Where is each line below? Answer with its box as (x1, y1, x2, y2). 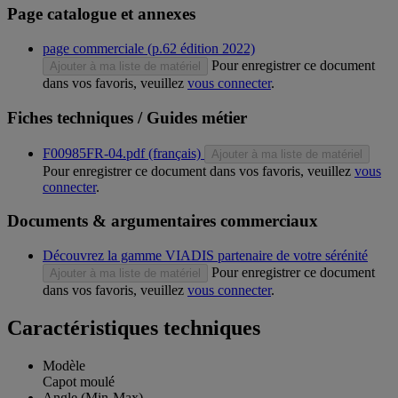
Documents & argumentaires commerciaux (7, 211, 318, 231)
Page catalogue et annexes (7, 4, 195, 24)
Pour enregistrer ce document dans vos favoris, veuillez (43, 163, 354, 179)
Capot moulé (43, 373, 115, 389)
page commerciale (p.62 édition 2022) (43, 41, 255, 57)
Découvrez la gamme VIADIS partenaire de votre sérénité (43, 248, 368, 264)
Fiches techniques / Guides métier (7, 107, 247, 127)
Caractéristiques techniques (7, 315, 260, 339)
